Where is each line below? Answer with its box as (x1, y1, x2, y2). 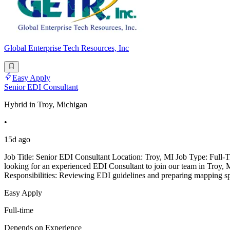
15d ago (4, 135, 30, 144)
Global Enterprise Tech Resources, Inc (4, 43, 129, 52)
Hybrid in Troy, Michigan (4, 100, 87, 109)
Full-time (4, 206, 33, 215)
